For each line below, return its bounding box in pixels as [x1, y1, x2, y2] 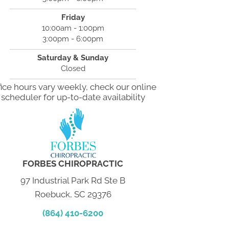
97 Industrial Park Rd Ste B [20, 175, 126, 186]
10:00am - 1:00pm [41, 24, 104, 33]
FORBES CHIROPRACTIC [22, 158, 124, 169]
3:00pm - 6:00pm [42, 34, 104, 43]
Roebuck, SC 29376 [34, 189, 111, 199]
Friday [61, 13, 85, 22]
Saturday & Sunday [37, 53, 109, 62]
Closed [60, 64, 85, 73]
